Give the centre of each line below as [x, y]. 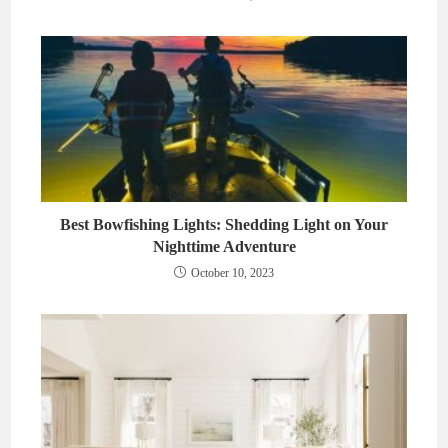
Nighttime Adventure [224, 247]
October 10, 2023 [232, 273]
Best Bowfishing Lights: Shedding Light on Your [224, 225]
